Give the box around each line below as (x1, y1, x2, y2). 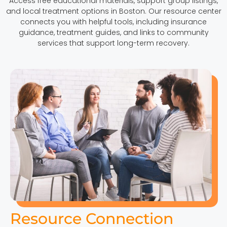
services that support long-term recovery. (37, 37, 190, 48)
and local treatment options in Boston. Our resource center (6, 6, 221, 16)
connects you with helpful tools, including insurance (20, 16, 207, 27)
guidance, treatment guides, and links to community (18, 27, 209, 37)
